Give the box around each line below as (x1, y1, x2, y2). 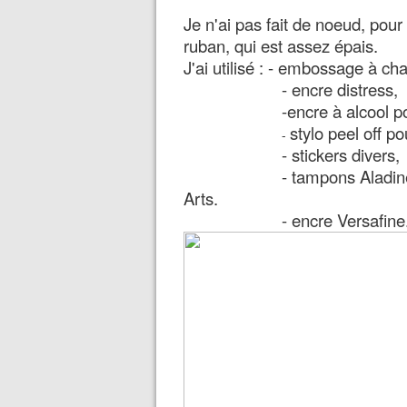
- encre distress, (282, 77, 398, 101)
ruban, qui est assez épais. (184, 34, 378, 57)
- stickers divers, (282, 143, 400, 166)
